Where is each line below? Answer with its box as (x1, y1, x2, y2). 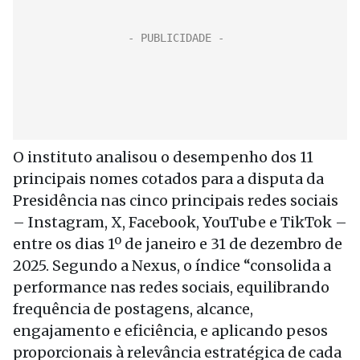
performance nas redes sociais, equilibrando (13, 278, 329, 297)
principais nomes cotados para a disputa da (13, 170, 324, 188)
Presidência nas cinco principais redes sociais (13, 191, 338, 210)
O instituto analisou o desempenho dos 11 (13, 148, 313, 166)
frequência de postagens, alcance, (13, 300, 253, 318)
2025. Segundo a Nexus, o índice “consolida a (13, 256, 331, 275)
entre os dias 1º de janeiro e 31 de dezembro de (13, 235, 342, 253)
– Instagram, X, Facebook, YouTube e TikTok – (13, 213, 347, 231)
